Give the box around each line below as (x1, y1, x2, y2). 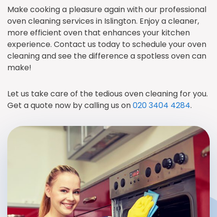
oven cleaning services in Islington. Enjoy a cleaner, (7, 15, 199, 27)
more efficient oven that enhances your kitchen (7, 27, 190, 38)
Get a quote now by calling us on (7, 100, 133, 111)
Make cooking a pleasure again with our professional (7, 4, 206, 15)
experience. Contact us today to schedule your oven (7, 39, 206, 50)
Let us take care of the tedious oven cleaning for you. (7, 88, 208, 99)
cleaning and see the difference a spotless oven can (7, 50, 206, 62)
